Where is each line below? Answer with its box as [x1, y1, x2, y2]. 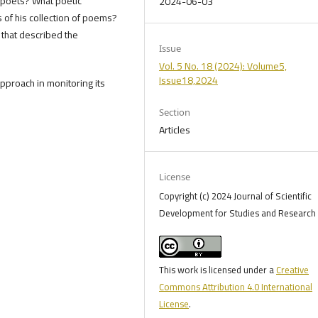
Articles [159, 121, 191, 140]
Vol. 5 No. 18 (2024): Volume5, [159, 57, 287, 76]
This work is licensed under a [159, 261, 277, 279]
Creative [276, 261, 309, 279]
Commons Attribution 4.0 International [159, 278, 313, 296]
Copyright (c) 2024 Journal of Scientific [159, 187, 312, 205]
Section [159, 106, 191, 119]
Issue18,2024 [159, 71, 219, 90]
